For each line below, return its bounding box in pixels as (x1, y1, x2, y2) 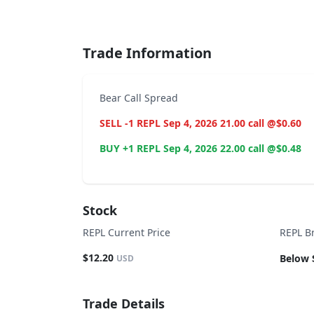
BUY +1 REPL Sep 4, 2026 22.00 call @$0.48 (100, 142, 301, 155)
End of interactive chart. (83, 4, 210, 20)
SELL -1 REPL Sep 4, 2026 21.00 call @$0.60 (100, 116, 301, 130)
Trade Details (83, 295, 165, 313)
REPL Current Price (83, 226, 170, 239)
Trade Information (83, 43, 212, 62)
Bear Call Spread (100, 91, 178, 104)
